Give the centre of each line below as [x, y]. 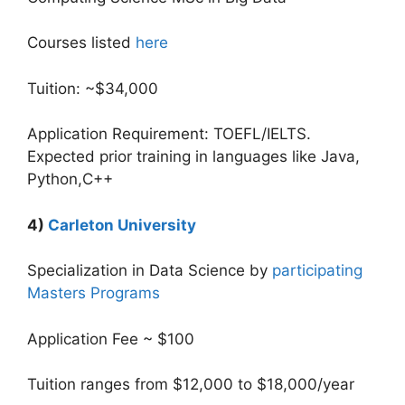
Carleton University [122, 225]
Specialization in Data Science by [150, 270]
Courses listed [81, 42]
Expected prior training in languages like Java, [193, 156]
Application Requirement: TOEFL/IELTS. [169, 134]
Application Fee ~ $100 [111, 339]
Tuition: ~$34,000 [93, 88]
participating [317, 270]
